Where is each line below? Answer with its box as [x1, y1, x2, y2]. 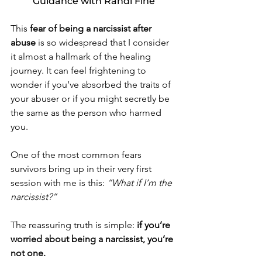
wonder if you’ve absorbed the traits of [11, 78, 173, 90]
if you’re [137, 219, 173, 230]
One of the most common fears [11, 149, 144, 160]
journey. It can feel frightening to [11, 64, 149, 76]
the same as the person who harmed [11, 106, 164, 118]
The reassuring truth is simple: [11, 219, 137, 230]
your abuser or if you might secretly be [11, 92, 172, 104]
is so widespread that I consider [36, 36, 171, 48]
